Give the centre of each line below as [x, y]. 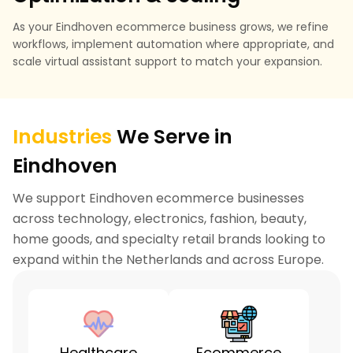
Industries [62, 136]
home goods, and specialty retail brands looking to [169, 239]
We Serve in [172, 136]
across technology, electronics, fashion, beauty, [160, 218]
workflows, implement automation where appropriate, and [173, 44]
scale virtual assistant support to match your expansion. [167, 61]
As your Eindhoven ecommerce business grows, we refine [171, 26]
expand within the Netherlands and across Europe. [168, 259]
